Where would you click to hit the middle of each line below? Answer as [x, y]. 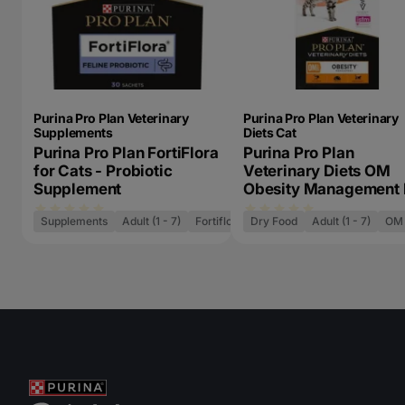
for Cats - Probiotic [103, 171]
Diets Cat [270, 132]
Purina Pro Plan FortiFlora [126, 153]
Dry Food [274, 221]
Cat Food [276, 207]
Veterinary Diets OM [317, 171]
